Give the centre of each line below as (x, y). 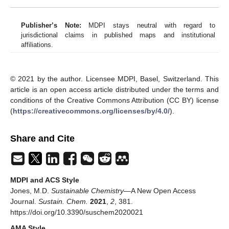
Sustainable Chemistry (87, 190)
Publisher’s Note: (51, 25)
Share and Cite (42, 138)
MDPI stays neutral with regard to (148, 25)
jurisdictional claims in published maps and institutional (118, 35)
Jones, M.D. (31, 190)
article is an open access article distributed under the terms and (114, 89)
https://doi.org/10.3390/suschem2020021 (77, 212)
